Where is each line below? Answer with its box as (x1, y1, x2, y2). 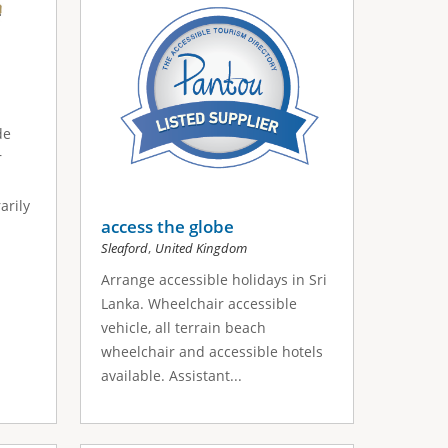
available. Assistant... (101, 366, 243, 386)
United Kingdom (155, 239, 248, 258)
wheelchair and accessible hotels (101, 342, 324, 362)
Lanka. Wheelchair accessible (101, 294, 298, 314)
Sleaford (101, 239, 149, 258)
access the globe (101, 215, 235, 239)
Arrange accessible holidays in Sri (101, 270, 328, 290)
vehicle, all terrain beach (101, 318, 267, 338)
